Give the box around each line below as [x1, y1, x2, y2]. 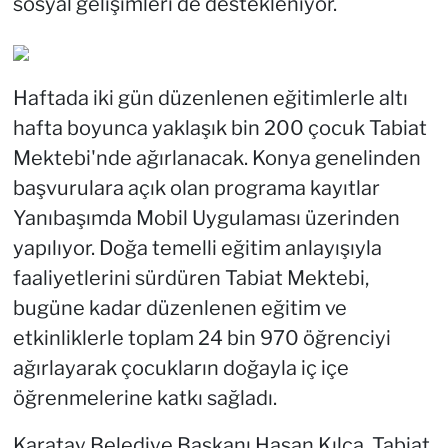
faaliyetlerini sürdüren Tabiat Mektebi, [12, 266, 369, 291]
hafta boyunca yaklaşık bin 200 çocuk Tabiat [12, 116, 427, 141]
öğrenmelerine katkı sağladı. [12, 386, 277, 411]
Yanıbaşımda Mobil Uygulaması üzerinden [12, 206, 400, 231]
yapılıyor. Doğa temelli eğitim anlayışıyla [12, 236, 382, 261]
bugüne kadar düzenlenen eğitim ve [12, 296, 347, 321]
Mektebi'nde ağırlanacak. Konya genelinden [12, 146, 421, 171]
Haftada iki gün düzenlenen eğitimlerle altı [12, 86, 408, 111]
